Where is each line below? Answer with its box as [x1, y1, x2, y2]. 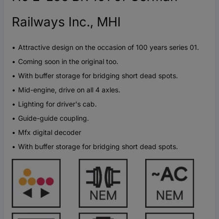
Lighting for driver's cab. [18, 99, 97, 108]
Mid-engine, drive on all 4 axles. [18, 85, 120, 94]
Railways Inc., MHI [12, 14, 121, 29]
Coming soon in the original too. [18, 57, 118, 66]
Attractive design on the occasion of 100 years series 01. [18, 43, 199, 51]
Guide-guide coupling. [18, 113, 89, 122]
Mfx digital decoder [18, 128, 81, 136]
